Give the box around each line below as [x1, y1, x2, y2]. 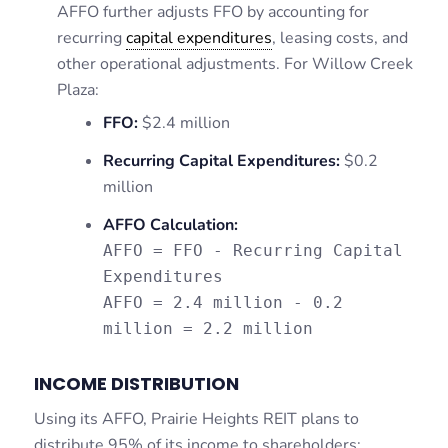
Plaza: [56, 78, 99, 101]
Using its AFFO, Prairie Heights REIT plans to [33, 408, 359, 431]
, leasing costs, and [271, 26, 408, 49]
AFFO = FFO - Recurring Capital [102, 240, 403, 260]
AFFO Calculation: [102, 213, 238, 236]
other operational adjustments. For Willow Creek [56, 52, 413, 75]
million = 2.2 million [102, 318, 313, 338]
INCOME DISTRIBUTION [33, 370, 239, 396]
